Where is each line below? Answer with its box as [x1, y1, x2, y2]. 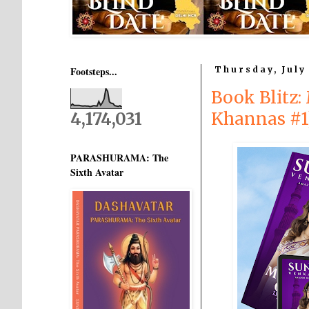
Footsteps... [70, 64, 117, 79]
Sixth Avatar [70, 165, 123, 179]
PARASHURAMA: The [70, 150, 168, 165]
